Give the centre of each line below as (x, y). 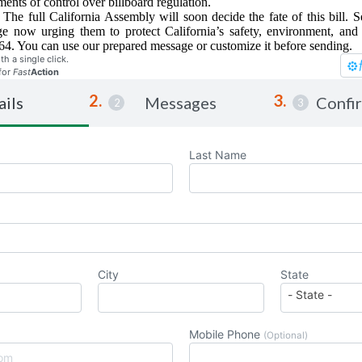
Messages (181, 103)
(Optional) (286, 335)
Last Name (218, 155)
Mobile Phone (226, 334)
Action (45, 72)
